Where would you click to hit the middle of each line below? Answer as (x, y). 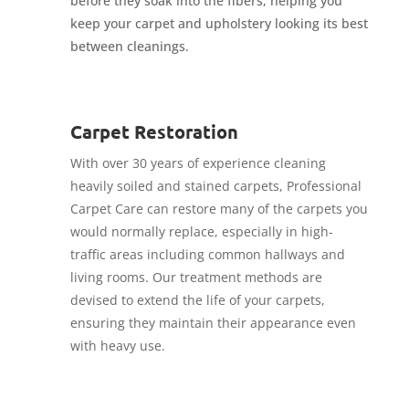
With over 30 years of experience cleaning (198, 163)
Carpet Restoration (154, 132)
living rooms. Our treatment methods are (196, 278)
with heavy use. (117, 346)
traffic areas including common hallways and (207, 255)
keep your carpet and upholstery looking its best (219, 24)
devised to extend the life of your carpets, (197, 300)
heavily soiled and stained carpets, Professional (215, 186)
